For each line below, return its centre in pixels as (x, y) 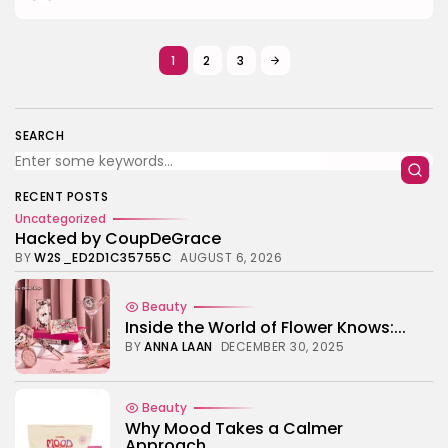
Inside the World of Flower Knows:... (265, 327)
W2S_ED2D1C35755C (103, 257)
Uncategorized (60, 218)
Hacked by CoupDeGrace (118, 238)
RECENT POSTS (61, 196)
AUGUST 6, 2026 (231, 257)
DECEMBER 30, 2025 (282, 346)
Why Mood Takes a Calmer (234, 428)
